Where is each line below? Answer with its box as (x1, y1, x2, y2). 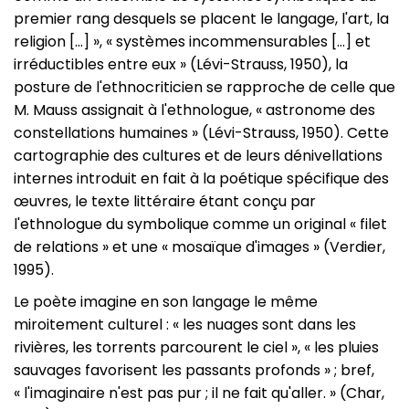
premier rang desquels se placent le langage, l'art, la (14, 8, 389, 29)
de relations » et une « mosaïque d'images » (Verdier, (14, 236, 385, 257)
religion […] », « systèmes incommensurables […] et (14, 31, 371, 52)
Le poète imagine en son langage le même (14, 291, 318, 312)
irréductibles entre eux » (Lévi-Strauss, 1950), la (14, 54, 348, 75)
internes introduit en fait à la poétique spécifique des (14, 168, 389, 189)
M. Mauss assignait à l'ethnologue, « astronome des (14, 100, 375, 121)
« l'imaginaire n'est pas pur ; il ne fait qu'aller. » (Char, (14, 383, 384, 404)
